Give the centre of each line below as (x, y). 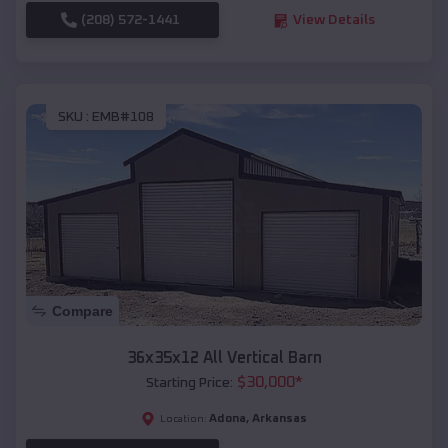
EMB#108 (123, 116)
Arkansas (279, 419)
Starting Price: (189, 383)
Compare (82, 311)
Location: (183, 419)
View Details (333, 20)
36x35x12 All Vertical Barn (224, 358)
